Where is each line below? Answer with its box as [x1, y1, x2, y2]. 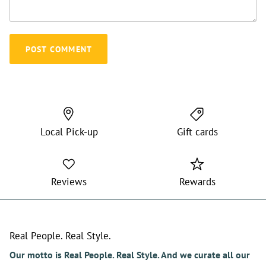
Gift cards [176, 125, 218, 139]
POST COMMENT [25, 43, 92, 55]
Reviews [51, 175, 87, 189]
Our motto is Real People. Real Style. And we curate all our [9, 249, 250, 261]
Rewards [179, 175, 216, 189]
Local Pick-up [40, 125, 98, 139]
